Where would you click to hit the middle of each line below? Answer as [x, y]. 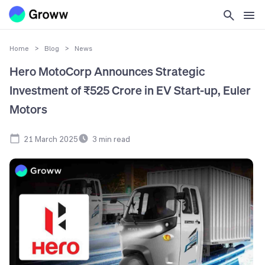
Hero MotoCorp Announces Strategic [107, 72]
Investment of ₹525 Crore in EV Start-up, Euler [130, 91]
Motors [28, 109]
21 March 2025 [51, 139]
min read [114, 139]
